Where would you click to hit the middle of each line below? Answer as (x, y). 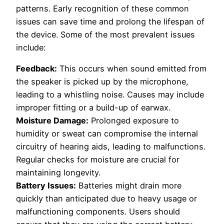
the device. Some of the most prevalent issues (105, 34)
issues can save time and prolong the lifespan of (110, 21)
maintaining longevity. (58, 172)
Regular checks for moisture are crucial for (98, 159)
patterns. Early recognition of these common (102, 8)
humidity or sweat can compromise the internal (107, 133)
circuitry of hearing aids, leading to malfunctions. (111, 146)
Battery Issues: (46, 185)
